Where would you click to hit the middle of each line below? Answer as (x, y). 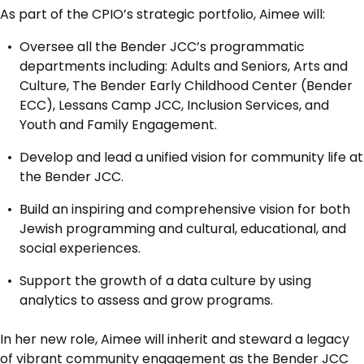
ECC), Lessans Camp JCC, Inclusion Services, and (174, 105)
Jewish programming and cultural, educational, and (183, 229)
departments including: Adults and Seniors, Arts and (184, 66)
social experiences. (80, 248)
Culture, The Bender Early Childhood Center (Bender (186, 86)
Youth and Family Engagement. (118, 125)
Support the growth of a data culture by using (165, 281)
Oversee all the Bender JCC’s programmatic (162, 47)
